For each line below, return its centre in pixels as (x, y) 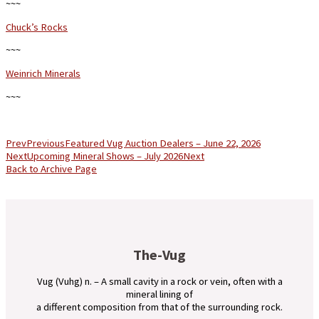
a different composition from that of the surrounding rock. (159, 307)
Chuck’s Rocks (37, 27)
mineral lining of (159, 294)
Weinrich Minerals (43, 73)
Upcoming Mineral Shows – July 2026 (105, 156)
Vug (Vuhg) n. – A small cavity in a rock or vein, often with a (159, 282)
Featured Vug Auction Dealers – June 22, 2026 (163, 143)
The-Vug (159, 254)
